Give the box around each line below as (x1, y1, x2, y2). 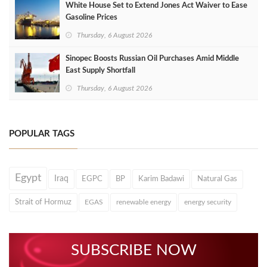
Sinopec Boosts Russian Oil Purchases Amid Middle (66, 54, 239, 63)
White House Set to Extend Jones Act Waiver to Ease (66, 1, 247, 10)
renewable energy (116, 198, 171, 206)
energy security (184, 198, 231, 206)
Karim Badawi (138, 174, 184, 183)
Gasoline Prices (66, 13, 117, 21)
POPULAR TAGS (9, 129, 74, 138)
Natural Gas (197, 175, 237, 183)
